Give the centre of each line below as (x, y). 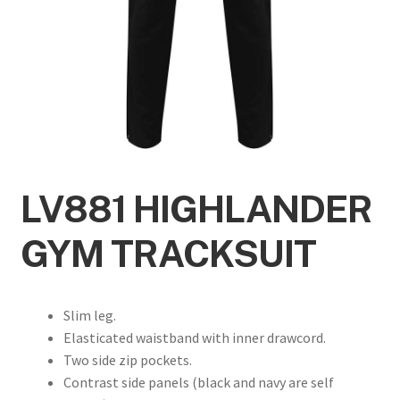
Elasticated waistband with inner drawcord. (194, 338)
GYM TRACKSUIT (168, 254)
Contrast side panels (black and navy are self (198, 383)
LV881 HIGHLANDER (196, 209)
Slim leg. (89, 316)
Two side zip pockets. (127, 360)
